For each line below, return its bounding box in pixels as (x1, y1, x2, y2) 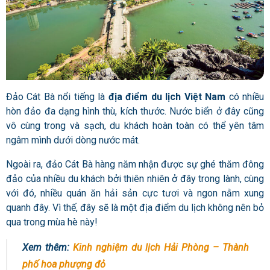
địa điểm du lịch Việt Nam (105, 91, 229, 103)
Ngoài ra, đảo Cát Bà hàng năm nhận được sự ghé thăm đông (6, 159, 264, 171)
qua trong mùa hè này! (6, 216, 98, 228)
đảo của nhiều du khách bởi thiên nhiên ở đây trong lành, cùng (6, 173, 264, 185)
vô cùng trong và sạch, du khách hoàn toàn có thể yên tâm (6, 120, 264, 132)
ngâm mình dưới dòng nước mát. (6, 134, 140, 146)
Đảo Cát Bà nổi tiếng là (6, 91, 105, 103)
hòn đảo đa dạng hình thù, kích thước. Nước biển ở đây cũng (6, 105, 264, 118)
